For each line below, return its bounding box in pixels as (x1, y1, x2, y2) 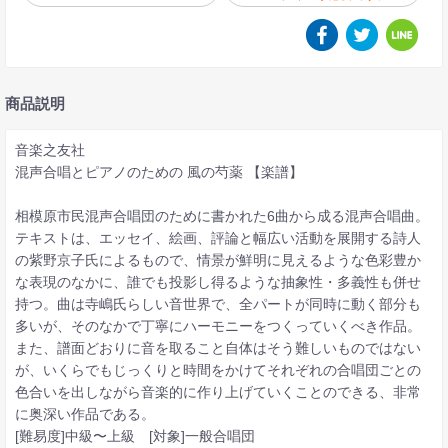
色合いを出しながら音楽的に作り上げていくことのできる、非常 (14, 383, 421, 400)
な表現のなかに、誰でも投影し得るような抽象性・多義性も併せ (14, 273, 421, 290)
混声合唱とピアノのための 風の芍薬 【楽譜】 (14, 163, 303, 180)
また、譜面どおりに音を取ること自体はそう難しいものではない (14, 339, 421, 356)
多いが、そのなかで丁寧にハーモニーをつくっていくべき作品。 (14, 317, 421, 334)
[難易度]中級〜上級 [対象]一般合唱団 (14, 427, 255, 444)
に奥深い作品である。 (14, 405, 155, 422)
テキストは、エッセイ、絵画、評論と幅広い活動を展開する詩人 (14, 229, 421, 246)
